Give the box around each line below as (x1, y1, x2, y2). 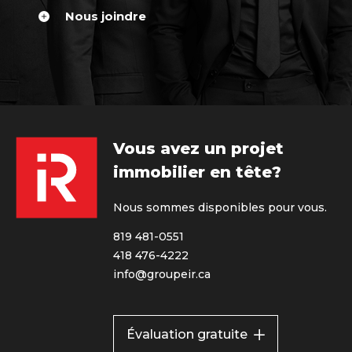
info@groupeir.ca (113, 266, 211, 281)
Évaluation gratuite (126, 326, 247, 342)
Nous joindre (65, 8, 146, 24)
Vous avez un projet (113, 138, 284, 158)
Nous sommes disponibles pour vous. (113, 200, 327, 214)
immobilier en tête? (113, 162, 281, 181)
